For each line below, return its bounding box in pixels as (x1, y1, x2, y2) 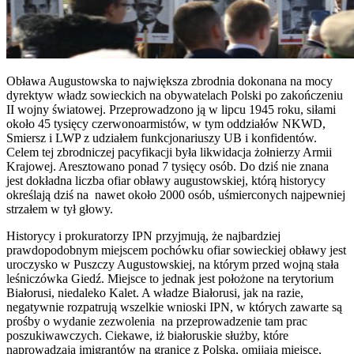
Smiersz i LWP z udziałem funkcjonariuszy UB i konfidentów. (6, 130, 317, 145)
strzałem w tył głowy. (6, 201, 113, 216)
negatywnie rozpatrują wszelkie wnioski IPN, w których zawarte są (6, 299, 342, 314)
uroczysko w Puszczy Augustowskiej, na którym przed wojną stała (6, 257, 339, 271)
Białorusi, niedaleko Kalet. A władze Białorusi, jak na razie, (6, 285, 303, 299)
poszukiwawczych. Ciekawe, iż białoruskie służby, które (6, 328, 288, 342)
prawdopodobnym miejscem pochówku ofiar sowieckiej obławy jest (6, 243, 346, 257)
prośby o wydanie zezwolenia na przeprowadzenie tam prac (6, 314, 307, 328)
